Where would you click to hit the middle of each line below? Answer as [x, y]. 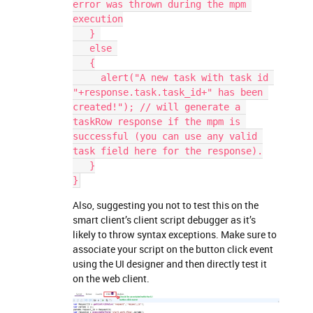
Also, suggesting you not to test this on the [166, 205]
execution [98, 19]
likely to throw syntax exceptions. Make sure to [175, 234]
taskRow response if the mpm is [156, 121]
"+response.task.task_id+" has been [168, 92]
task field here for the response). [168, 151]
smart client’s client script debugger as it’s [164, 219]
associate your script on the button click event [173, 249]
